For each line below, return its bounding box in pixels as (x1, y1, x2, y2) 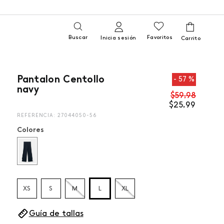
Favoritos (147, 34, 172, 40)
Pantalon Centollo (16, 73, 105, 85)
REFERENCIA (16, 112, 53, 118)
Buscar (68, 34, 88, 40)
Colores (16, 125, 44, 134)
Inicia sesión (100, 34, 136, 41)
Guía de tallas (28, 208, 83, 218)
